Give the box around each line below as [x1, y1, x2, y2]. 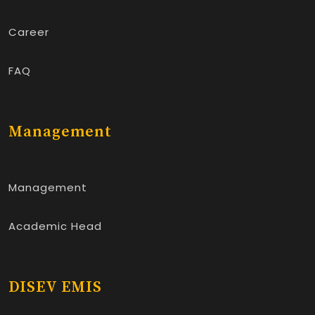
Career [8, 24, 49, 39]
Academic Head [8, 218, 102, 233]
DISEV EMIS [8, 277, 102, 297]
